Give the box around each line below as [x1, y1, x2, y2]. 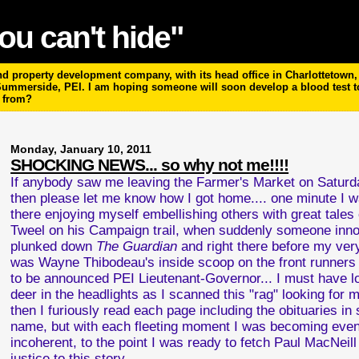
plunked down [10, 239, 97, 254]
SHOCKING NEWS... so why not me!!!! [10, 155, 289, 174]
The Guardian [96, 239, 178, 254]
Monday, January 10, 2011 [10, 143, 152, 155]
